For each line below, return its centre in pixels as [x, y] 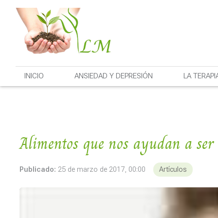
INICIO [34, 76]
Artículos [173, 169]
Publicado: [38, 169]
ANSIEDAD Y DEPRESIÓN [113, 76]
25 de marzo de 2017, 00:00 [102, 169]
